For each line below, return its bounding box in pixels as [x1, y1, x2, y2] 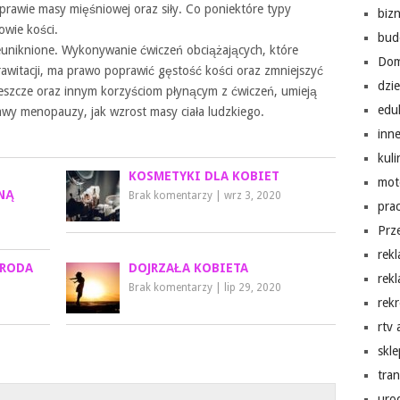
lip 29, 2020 [224, 281, 282, 294]
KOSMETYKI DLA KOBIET [129, 169, 280, 183]
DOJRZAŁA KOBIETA [129, 261, 249, 275]
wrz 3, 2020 [224, 189, 282, 202]
